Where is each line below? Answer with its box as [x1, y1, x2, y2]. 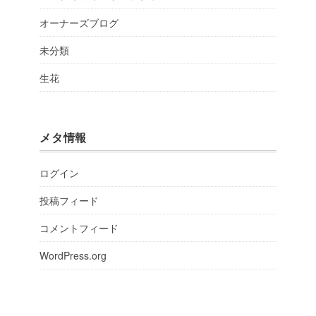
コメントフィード [39, 220, 119, 235]
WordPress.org [39, 248, 107, 262]
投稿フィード [39, 193, 99, 207]
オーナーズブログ [39, 15, 119, 30]
